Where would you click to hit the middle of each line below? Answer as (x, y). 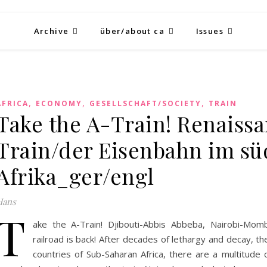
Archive (51, 31)
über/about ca (132, 31)
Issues (209, 31)
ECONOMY (59, 103)
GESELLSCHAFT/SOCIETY (145, 103)
